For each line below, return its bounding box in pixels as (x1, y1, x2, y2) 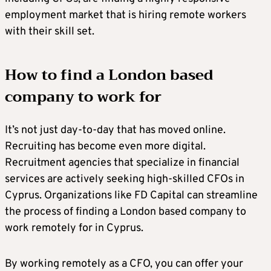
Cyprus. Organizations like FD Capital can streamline (5, 189, 258, 203)
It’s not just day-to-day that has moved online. (5, 123, 226, 138)
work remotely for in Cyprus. (5, 221, 143, 236)
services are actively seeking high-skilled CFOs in (5, 172, 244, 187)
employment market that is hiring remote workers (5, 8, 246, 23)
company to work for (5, 84, 162, 110)
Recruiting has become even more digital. (5, 140, 206, 154)
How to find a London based (5, 62, 214, 88)
